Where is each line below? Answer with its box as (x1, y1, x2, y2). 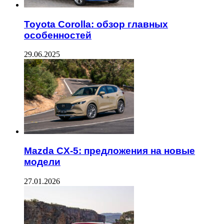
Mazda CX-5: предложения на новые (24, 145, 195, 156)
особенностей (24, 29, 91, 40)
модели (24, 156, 60, 167)
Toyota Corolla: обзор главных (24, 18, 168, 29)
